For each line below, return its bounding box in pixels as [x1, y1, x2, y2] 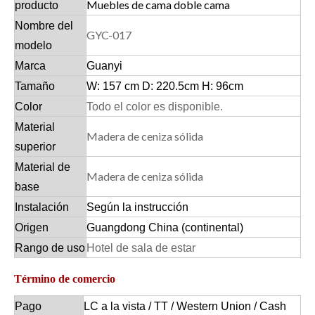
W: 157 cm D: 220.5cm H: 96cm [86, 80, 243, 92]
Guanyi [86, 60, 122, 72]
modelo [15, 39, 52, 51]
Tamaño [15, 80, 55, 92]
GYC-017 [86, 28, 131, 41]
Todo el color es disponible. [86, 101, 223, 112]
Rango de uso [15, 242, 85, 254]
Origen [15, 221, 49, 233]
